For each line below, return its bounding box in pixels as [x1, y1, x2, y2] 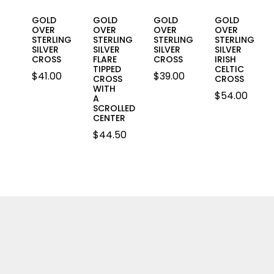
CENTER [92, 111, 125, 124]
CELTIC [215, 62, 245, 75]
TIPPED [92, 62, 121, 75]
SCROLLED [92, 102, 135, 114]
